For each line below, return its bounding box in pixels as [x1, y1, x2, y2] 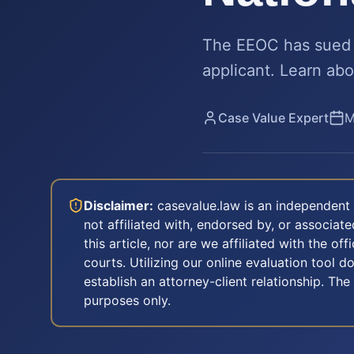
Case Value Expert [218, 110, 329, 126]
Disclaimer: [84, 198, 153, 213]
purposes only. [84, 292, 171, 308]
